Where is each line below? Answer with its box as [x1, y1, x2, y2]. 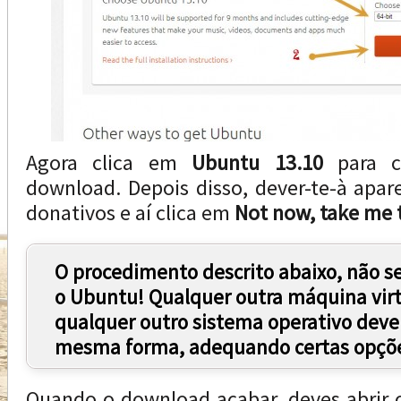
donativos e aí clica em [26, 199, 235, 226]
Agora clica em [26, 149, 192, 176]
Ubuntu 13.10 [192, 149, 323, 176]
